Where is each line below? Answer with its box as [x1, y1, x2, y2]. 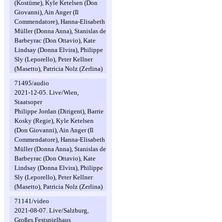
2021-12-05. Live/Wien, [14, 89, 79, 96]
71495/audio [14, 79, 49, 87]
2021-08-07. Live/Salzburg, [14, 207, 89, 214]
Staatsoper [14, 98, 42, 106]
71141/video [14, 197, 49, 205]
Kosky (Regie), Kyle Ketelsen [14, 117, 94, 124]
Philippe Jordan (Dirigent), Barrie [14, 108, 104, 115]
